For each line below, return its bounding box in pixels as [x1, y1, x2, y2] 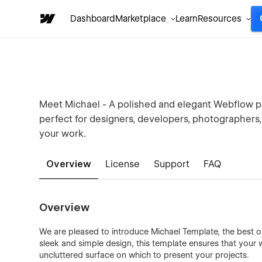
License [105, 158, 140, 170]
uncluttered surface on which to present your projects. [39, 250, 250, 260]
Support [154, 158, 190, 170]
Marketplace [115, 13, 166, 24]
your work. [39, 128, 87, 139]
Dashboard [70, 13, 115, 24]
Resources [198, 13, 242, 24]
